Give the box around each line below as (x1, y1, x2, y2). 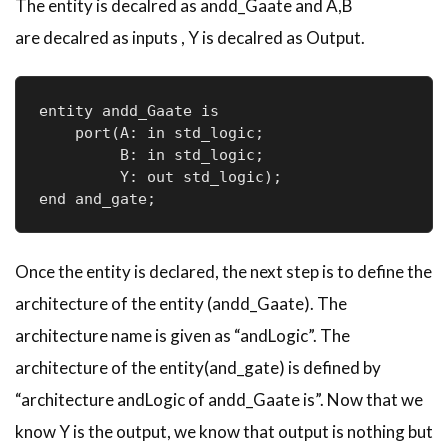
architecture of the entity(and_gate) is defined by (15, 356, 381, 378)
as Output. (283, 26, 365, 48)
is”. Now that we (300, 388, 423, 410)
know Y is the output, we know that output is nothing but (15, 420, 433, 442)
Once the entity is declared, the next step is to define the (15, 260, 432, 282)
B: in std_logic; (38, 145, 309, 164)
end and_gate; (38, 189, 156, 208)
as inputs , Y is (109, 26, 217, 48)
